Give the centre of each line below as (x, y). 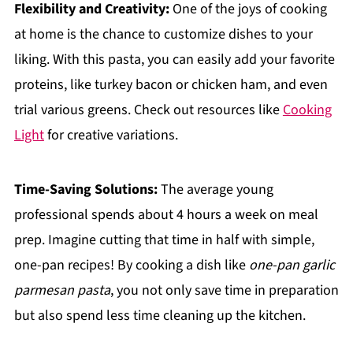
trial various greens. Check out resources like (148, 110)
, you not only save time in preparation (224, 290)
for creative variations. (111, 135)
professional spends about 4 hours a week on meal (166, 214)
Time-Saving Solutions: (85, 189)
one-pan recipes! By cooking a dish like (131, 265)
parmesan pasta (62, 290)
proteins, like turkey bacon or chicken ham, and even (171, 84)
